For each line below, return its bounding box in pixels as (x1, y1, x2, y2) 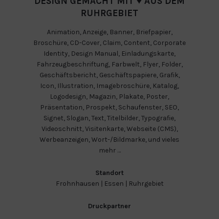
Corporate (153, 39, 186, 47)
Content (124, 39, 150, 47)
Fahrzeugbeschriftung (36, 60, 109, 69)
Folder (161, 60, 181, 69)
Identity (44, 49, 68, 58)
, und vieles (145, 135, 179, 144)
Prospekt (86, 103, 115, 112)
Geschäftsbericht (39, 71, 96, 80)
